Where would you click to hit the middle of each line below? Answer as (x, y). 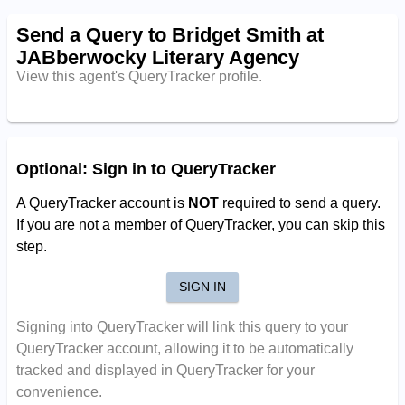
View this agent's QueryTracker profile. (139, 76)
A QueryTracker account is (102, 202)
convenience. (59, 392)
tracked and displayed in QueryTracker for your (165, 371)
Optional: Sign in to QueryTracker (146, 169)
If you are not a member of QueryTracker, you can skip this (200, 224)
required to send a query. (299, 202)
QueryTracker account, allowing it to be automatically (184, 349)
